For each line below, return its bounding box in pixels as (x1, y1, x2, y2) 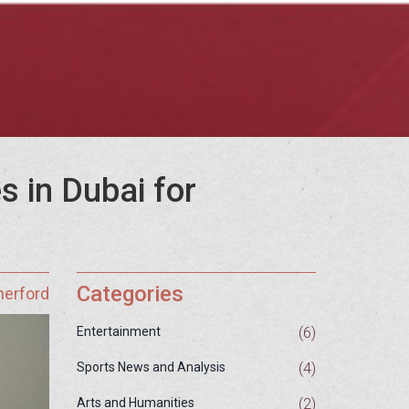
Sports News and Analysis (76, 360, 225, 374)
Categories (76, 281, 184, 307)
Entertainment (76, 324, 161, 339)
